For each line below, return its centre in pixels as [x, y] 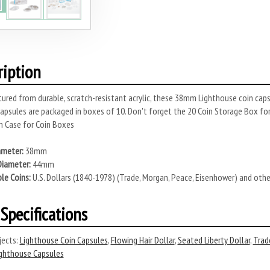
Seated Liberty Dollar [214, 240]
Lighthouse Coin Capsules [64, 240]
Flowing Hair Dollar [143, 240]
